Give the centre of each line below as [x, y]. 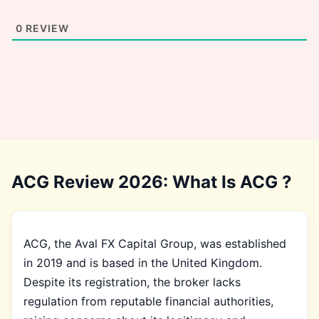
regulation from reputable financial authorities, [148, 301]
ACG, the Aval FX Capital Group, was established [155, 243]
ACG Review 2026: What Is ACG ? [152, 182]
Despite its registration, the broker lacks [132, 282]
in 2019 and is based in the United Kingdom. [143, 262]
